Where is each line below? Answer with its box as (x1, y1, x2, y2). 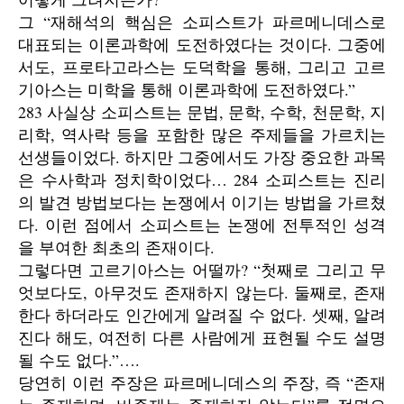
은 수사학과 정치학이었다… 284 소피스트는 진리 (18, 169, 386, 190)
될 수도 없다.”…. (18, 349, 140, 371)
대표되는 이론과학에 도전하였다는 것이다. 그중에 (18, 33, 386, 55)
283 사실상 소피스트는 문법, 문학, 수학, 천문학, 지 (18, 101, 386, 123)
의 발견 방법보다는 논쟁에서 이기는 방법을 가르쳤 (18, 191, 386, 213)
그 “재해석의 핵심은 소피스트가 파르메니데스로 (18, 11, 386, 32)
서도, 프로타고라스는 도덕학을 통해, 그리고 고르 (18, 56, 386, 78)
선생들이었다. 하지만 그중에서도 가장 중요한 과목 (18, 146, 386, 168)
